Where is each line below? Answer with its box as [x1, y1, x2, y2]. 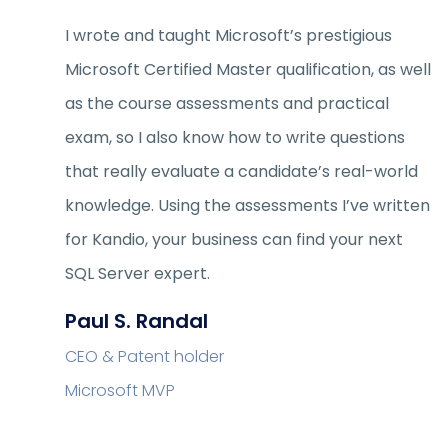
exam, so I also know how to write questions [65, 126, 405, 149]
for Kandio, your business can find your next [65, 228, 403, 251]
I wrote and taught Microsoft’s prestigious [65, 24, 392, 47]
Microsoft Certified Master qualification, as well [65, 58, 431, 81]
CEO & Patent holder [65, 345, 224, 368]
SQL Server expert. [65, 262, 210, 285]
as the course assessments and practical [65, 92, 389, 115]
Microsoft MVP [65, 379, 175, 402]
